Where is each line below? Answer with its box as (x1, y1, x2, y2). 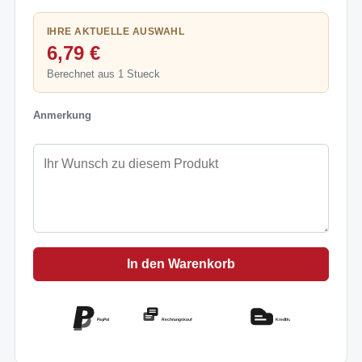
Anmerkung (33, 108, 91, 121)
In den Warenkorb (127, 256, 235, 271)
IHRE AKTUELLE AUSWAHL (47, 25, 185, 37)
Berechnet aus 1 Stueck (47, 67, 160, 80)
